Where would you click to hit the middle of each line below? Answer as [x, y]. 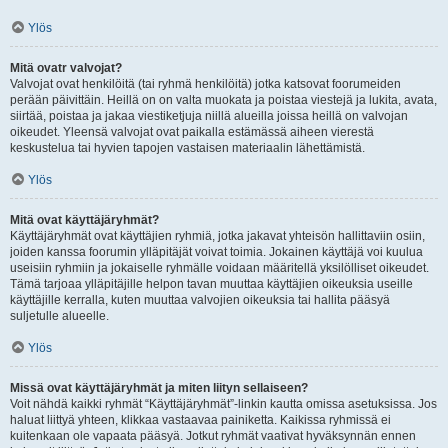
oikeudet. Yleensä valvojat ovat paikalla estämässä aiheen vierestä [192, 132]
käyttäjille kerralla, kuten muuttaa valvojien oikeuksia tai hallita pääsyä [200, 300]
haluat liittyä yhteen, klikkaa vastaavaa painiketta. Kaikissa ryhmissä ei [200, 420]
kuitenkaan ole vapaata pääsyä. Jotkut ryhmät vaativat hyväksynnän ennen [213, 436]
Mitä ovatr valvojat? [66, 68]
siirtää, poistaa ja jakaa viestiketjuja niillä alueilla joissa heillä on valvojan [209, 116]
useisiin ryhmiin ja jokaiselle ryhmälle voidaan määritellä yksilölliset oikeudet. [219, 268]
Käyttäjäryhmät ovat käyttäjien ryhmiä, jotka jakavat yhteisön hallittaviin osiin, [217, 236]
